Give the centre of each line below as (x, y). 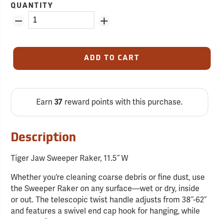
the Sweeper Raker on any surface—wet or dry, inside (105, 189)
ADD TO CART (112, 59)
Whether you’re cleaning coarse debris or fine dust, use (108, 177)
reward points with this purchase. (122, 102)
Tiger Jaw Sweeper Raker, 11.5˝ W (70, 158)
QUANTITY (32, 6)
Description (44, 139)
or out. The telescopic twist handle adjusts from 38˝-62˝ (109, 200)
